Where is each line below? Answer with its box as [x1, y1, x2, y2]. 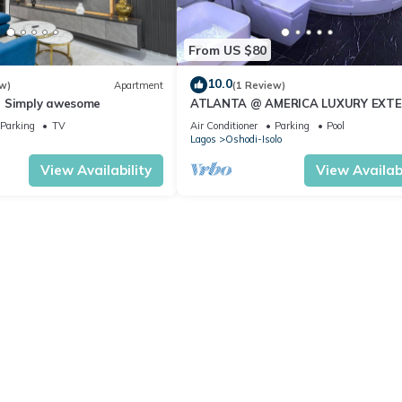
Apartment [114, 78, 163, 92]
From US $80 [188, 41, 267, 58]
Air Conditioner [190, 119, 258, 133]
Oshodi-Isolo [225, 133, 282, 146]
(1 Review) [232, 78, 285, 92]
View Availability [40, 162, 152, 179]
